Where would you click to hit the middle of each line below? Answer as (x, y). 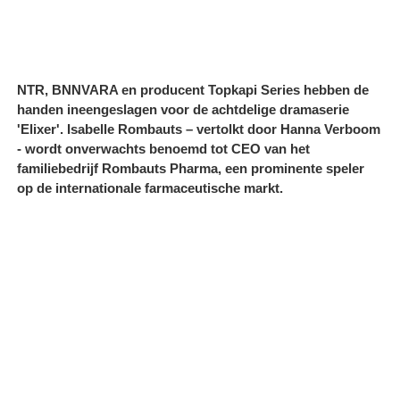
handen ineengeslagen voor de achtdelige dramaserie (183, 109)
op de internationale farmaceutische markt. (150, 187)
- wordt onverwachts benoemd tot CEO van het (163, 148)
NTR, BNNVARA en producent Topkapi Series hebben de (193, 89)
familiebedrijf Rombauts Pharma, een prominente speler (191, 168)
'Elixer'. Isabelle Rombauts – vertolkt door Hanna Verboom (199, 129)
